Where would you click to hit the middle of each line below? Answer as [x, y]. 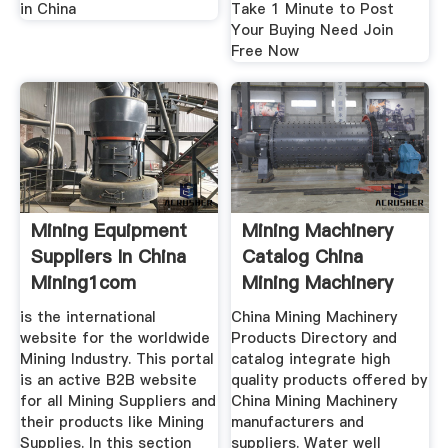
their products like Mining [111, 422]
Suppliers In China [108, 256]
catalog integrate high [311, 359]
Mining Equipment [108, 230]
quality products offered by [329, 380]
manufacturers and [298, 422]
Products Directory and [314, 338]
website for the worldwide [114, 338]
